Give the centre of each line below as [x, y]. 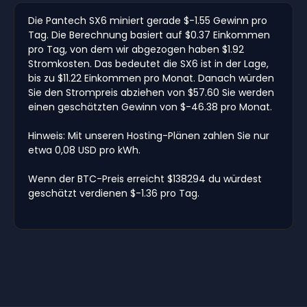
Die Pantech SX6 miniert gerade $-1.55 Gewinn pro [148, 20]
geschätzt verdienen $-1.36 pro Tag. [114, 193]
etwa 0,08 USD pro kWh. [84, 150]
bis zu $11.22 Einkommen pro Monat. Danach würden [151, 78]
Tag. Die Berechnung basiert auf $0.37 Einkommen [149, 35]
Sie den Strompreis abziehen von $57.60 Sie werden [151, 92]
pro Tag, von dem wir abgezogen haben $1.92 [136, 49]
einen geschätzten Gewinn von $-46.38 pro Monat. [150, 107]
